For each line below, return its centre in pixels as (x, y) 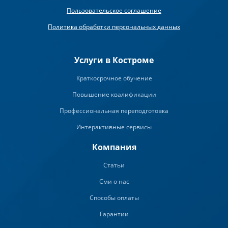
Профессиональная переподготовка (114, 111)
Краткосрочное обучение (114, 78)
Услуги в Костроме (114, 60)
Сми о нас (114, 182)
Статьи (114, 165)
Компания (114, 147)
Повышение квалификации (114, 95)
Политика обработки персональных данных (114, 27)
